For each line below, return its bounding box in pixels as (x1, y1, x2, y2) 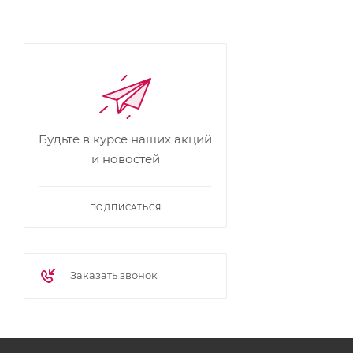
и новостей (91, 151, 160, 166)
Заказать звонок (70, 269, 158, 281)
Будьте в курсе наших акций (39, 132, 212, 147)
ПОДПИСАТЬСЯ (89, 203, 162, 213)
